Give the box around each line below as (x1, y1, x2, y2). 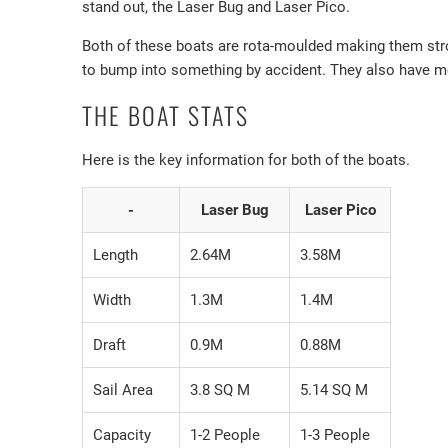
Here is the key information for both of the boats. (82, 151, 410, 170)
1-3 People (300, 426, 370, 445)
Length (93, 246, 138, 265)
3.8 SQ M (190, 381, 250, 400)
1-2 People (190, 426, 260, 445)
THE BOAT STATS (82, 97, 249, 134)
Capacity (93, 426, 151, 445)
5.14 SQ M (300, 381, 368, 400)
